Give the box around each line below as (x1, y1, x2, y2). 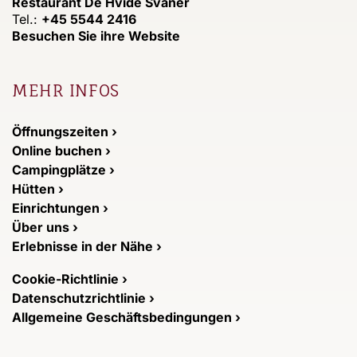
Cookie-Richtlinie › (12, 271, 127, 288)
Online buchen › (12, 143, 111, 159)
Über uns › (12, 219, 78, 236)
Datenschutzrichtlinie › (12, 290, 155, 307)
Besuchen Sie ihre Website (12, 28, 180, 45)
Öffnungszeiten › (12, 124, 117, 140)
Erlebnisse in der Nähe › (12, 238, 162, 255)
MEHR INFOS (12, 80, 120, 101)
